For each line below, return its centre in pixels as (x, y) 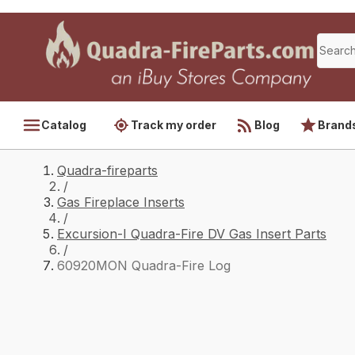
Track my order (174, 125)
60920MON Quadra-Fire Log (144, 265)
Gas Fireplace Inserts (121, 202)
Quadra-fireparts (107, 170)
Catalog (64, 125)
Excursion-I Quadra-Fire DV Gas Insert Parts (192, 234)
